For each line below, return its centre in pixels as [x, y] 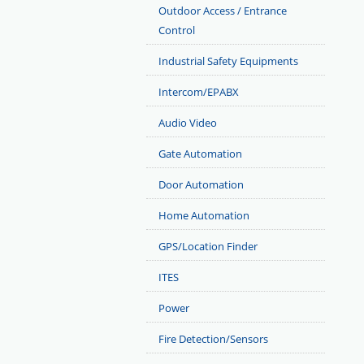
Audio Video [188, 123]
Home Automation [204, 215]
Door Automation [201, 184]
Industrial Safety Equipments [228, 61]
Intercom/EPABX [199, 92]
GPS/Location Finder [208, 246]
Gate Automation [200, 154]
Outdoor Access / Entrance [223, 11]
